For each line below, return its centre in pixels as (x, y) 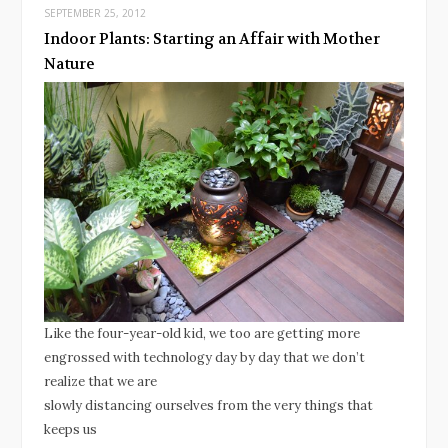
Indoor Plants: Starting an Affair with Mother (212, 38)
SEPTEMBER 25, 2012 (95, 12)
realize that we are (100, 381)
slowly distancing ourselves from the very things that (208, 405)
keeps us (70, 429)
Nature (69, 63)
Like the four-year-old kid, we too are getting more (202, 333)
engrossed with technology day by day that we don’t (204, 357)
